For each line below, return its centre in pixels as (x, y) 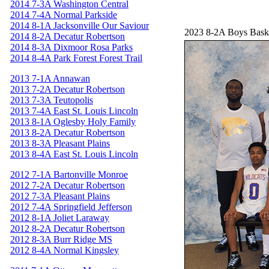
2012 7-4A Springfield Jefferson (71, 207)
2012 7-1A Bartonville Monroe (69, 174)
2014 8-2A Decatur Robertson (68, 36)
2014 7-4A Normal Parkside (64, 14)
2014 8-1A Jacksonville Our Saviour (80, 25)
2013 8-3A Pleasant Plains (60, 143)
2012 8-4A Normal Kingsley (65, 250)
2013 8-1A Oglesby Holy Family (73, 121)
